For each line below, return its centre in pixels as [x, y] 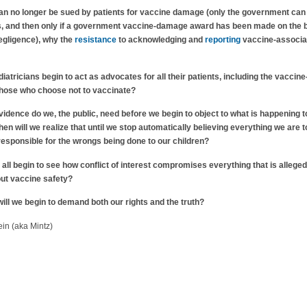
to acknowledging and [161, 39]
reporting [223, 39]
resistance [96, 39]
